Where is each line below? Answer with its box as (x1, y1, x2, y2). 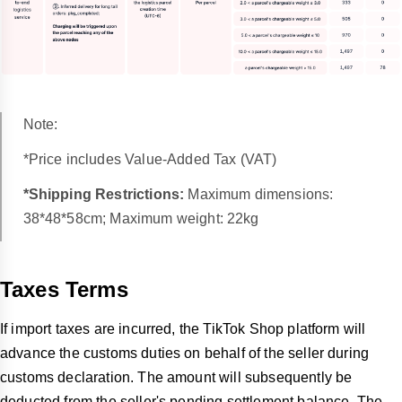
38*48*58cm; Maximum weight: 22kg (22, 210, 259, 226)
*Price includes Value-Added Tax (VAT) (22, 151, 277, 167)
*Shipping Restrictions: (22, 186, 188, 202)
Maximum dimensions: (188, 186, 334, 202)
